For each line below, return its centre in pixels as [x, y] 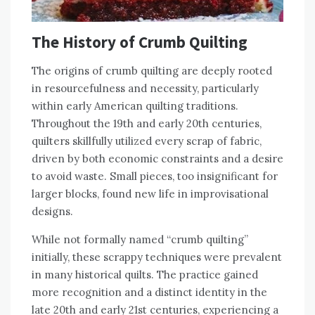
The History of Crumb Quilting [140, 42]
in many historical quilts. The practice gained [145, 275]
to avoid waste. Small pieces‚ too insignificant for [155, 176]
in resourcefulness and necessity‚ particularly [145, 89]
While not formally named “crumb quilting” [140, 240]
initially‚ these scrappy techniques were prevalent [157, 257]
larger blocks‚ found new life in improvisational [150, 194]
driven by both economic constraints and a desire [157, 159]
